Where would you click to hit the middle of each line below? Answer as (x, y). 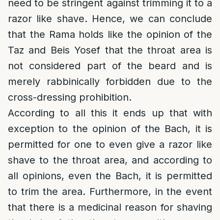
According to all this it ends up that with (110, 113)
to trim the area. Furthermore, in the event (110, 192)
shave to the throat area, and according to (110, 160)
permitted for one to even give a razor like (110, 144)
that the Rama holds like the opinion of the (110, 34)
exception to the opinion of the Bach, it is (110, 129)
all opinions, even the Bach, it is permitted (110, 176)
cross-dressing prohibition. (70, 97)
